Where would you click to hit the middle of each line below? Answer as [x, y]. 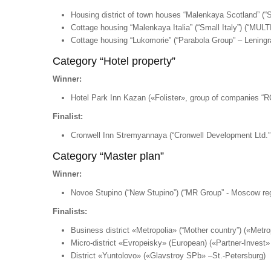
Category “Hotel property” [114, 61]
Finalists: [70, 211]
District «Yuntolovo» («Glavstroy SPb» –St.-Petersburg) [168, 256]
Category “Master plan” [108, 156]
